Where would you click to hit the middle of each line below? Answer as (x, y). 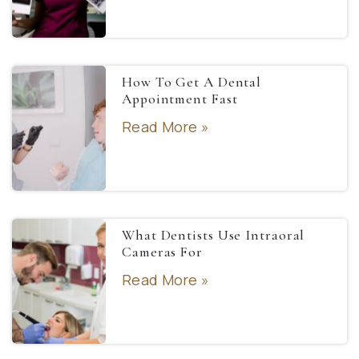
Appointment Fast (180, 99)
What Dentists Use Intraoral (214, 236)
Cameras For (162, 252)
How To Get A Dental (192, 83)
